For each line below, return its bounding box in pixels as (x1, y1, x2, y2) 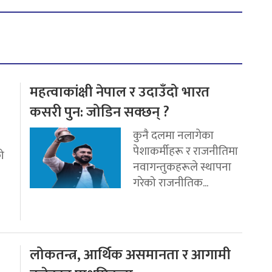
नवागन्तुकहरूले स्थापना (133, 157, 231, 177)
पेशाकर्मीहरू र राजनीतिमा (133, 141, 238, 161)
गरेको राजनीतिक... (133, 173, 208, 193)
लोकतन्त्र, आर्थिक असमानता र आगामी (30, 243, 231, 268)
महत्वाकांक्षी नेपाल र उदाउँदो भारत (30, 80, 209, 105)
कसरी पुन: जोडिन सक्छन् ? (30, 100, 169, 125)
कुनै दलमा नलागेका (133, 126, 214, 146)
